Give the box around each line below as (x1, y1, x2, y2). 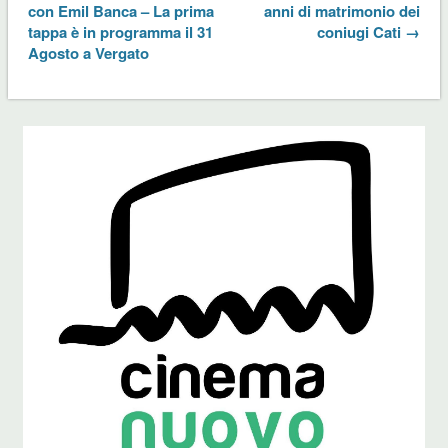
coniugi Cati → (317, 20, 421, 43)
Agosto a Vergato (27, 41, 149, 64)
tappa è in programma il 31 (27, 20, 213, 43)
